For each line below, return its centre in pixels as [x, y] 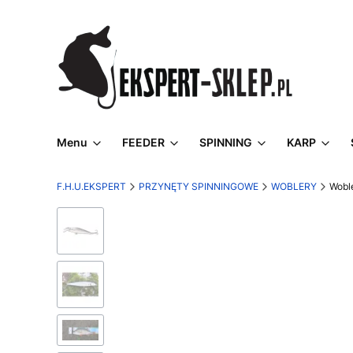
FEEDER [143, 142]
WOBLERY [294, 186]
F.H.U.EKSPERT [91, 186]
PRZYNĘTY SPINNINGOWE [199, 186]
